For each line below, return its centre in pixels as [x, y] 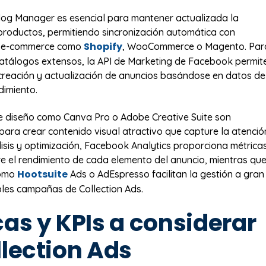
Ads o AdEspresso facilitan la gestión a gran [166, 174]
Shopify [103, 46]
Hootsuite [42, 175]
